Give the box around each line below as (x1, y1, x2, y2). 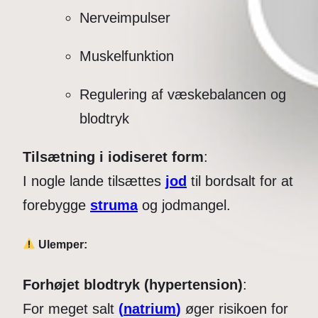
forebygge (23, 197, 90, 214)
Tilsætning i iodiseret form (23, 149, 204, 165)
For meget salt (23, 300, 119, 317)
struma (90, 197, 138, 214)
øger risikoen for (181, 300, 288, 317)
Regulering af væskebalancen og (79, 87, 286, 103)
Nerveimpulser (79, 10, 170, 26)
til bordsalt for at (187, 173, 293, 190)
